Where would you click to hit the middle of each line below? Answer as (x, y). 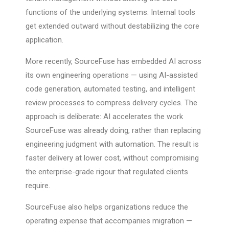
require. (38, 186)
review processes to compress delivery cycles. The (111, 103)
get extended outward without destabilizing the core (112, 26)
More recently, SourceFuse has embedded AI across (113, 62)
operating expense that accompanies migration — (109, 221)
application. (44, 40)
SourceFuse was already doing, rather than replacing (113, 131)
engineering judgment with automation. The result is (112, 144)
